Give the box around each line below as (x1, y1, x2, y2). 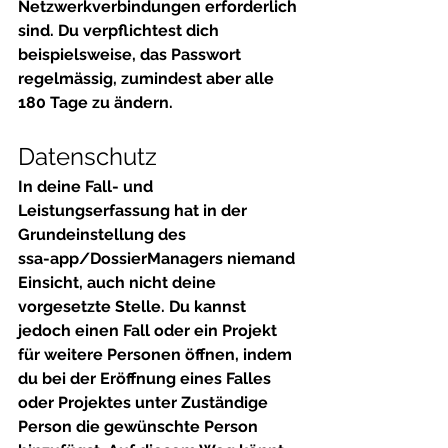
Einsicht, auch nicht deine (18, 273, 220, 292)
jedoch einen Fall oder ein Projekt (18, 321, 281, 340)
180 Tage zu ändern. (18, 93, 173, 112)
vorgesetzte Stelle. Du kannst (18, 297, 250, 316)
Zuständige (181, 393, 272, 412)
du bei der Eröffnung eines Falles (18, 369, 275, 388)
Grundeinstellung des (18, 225, 190, 244)
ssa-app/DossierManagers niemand (18, 249, 299, 268)
